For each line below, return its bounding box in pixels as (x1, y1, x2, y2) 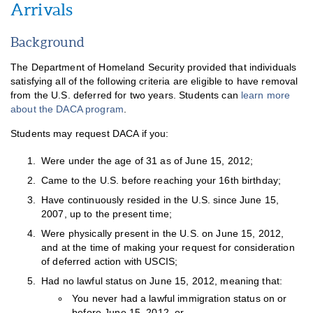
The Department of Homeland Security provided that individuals (10, 61, 297, 73)
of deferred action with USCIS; (41, 256, 178, 268)
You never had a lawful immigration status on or (72, 293, 287, 304)
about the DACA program (10, 103, 124, 115)
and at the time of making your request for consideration (41, 242, 295, 254)
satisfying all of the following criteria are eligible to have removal (10, 75, 298, 87)
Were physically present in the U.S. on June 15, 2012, (41, 228, 284, 240)
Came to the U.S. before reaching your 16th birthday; (41, 175, 282, 187)
